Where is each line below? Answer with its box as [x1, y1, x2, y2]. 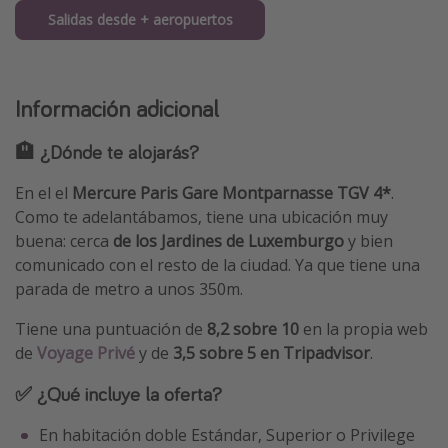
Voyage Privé [37, 342, 135, 365]
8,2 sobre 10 [207, 318, 299, 341]
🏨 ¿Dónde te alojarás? [15, 139, 199, 165]
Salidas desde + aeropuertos [47, 9, 233, 29]
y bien [348, 230, 393, 253]
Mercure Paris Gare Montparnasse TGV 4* [72, 182, 391, 205]
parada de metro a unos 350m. [15, 278, 243, 301]
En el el [15, 182, 72, 205]
